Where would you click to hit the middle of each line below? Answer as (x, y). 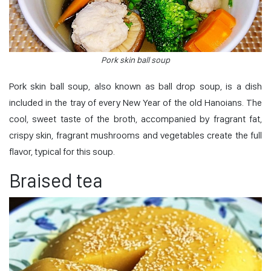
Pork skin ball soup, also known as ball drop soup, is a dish (135, 86)
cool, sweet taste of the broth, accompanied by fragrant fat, (135, 119)
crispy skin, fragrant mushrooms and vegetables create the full (135, 135)
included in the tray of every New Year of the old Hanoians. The (135, 102)
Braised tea (56, 181)
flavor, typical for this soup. (62, 151)
